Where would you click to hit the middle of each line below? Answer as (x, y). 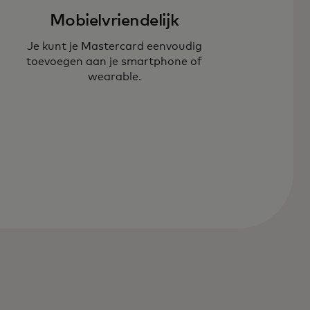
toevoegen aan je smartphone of (115, 61)
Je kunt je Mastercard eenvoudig (114, 46)
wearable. (114, 76)
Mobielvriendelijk (114, 20)
